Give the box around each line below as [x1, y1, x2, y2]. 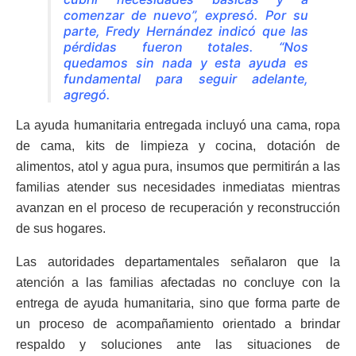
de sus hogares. [16, 221, 106, 235]
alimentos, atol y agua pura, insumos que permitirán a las [16, 159, 340, 173]
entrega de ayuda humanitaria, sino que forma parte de [16, 296, 340, 310]
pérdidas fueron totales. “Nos [64, 38, 308, 55]
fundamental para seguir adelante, [64, 70, 308, 87]
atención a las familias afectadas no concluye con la [16, 275, 340, 289]
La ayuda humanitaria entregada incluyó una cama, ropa [16, 118, 340, 132]
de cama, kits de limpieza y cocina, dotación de [16, 138, 340, 153]
